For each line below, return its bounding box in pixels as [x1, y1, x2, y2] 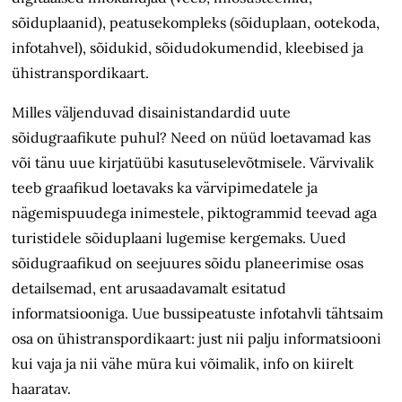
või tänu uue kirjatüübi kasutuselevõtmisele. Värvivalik [12, 153, 375, 172]
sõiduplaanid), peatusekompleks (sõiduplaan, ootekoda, [12, 13, 380, 32]
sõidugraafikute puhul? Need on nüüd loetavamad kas [12, 128, 371, 147]
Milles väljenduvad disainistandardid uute [12, 103, 292, 122]
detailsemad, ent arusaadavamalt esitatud [12, 279, 287, 298]
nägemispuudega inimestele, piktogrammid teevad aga [12, 204, 378, 223]
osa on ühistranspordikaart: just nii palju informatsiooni [12, 329, 382, 348]
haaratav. [12, 380, 72, 398]
